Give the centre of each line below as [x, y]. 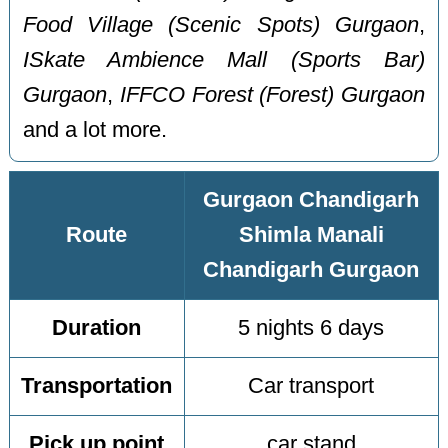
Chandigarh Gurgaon [311, 270]
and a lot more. [95, 129]
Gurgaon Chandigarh [311, 200]
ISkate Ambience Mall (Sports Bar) [224, 59]
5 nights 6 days [311, 328]
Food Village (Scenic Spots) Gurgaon [221, 24]
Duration [97, 328]
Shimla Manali [311, 235]
